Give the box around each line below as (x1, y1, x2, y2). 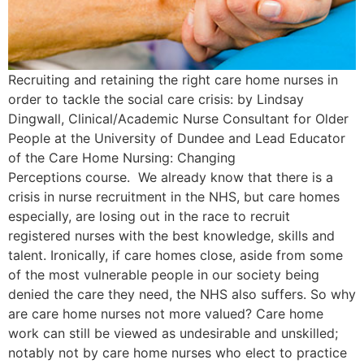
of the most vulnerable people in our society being (8, 266, 319, 284)
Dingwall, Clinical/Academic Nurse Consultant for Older (8, 110, 349, 128)
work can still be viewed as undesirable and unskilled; (8, 325, 338, 342)
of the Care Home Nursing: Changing (8, 149, 236, 167)
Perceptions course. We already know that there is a (8, 169, 333, 186)
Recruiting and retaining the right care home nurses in (8, 71, 338, 89)
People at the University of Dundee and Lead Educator (8, 130, 345, 147)
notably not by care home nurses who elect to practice (8, 344, 347, 362)
